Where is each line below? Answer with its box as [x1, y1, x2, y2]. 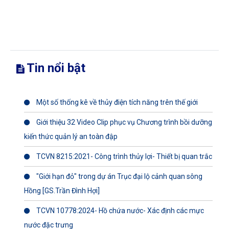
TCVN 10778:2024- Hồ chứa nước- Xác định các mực [35, 206, 204, 215]
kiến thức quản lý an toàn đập [24, 132, 118, 141]
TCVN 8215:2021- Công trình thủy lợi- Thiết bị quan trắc [35, 152, 212, 161]
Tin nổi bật [24, 60, 85, 75]
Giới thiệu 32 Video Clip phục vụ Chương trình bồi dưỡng [35, 118, 212, 126]
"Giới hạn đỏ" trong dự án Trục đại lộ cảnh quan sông [35, 172, 202, 180]
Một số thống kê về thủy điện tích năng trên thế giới [35, 98, 198, 106]
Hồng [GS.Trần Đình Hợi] [24, 186, 100, 195]
